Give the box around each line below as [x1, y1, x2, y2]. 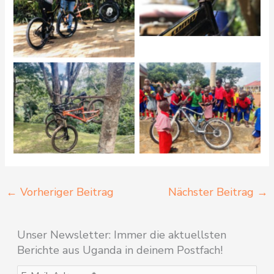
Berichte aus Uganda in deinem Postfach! [17, 242, 223, 257]
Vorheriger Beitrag [17, 185, 114, 200]
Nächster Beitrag [168, 185, 257, 200]
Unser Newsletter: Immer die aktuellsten [17, 227, 226, 242]
